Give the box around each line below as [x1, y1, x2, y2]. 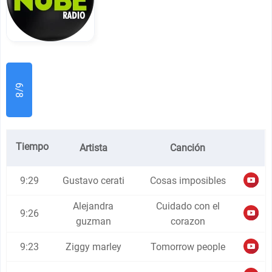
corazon [170, 216, 205, 227]
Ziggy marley [65, 241, 121, 253]
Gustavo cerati [62, 175, 124, 186]
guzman [75, 216, 111, 227]
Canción [170, 142, 206, 154]
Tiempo [16, 141, 49, 152]
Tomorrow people [150, 241, 225, 253]
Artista [79, 142, 107, 154]
